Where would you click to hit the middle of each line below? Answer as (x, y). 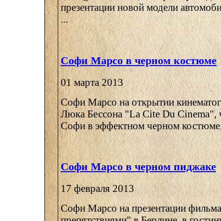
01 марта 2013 (92, 82)
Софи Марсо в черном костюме (139, 60)
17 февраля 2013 (97, 188)
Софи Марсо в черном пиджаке (138, 167)
